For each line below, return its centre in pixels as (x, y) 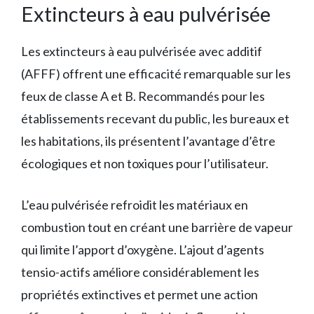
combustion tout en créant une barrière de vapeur (157, 227)
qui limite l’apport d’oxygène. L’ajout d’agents (143, 250)
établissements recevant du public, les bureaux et (155, 119)
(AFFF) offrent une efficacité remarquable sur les (156, 74)
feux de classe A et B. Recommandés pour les (143, 96)
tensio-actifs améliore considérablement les (140, 272)
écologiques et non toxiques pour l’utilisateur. (145, 164)
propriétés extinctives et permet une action (139, 295)
